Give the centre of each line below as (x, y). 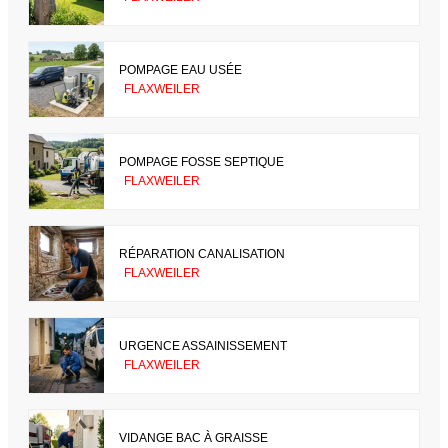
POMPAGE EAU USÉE (180, 69)
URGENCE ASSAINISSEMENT (203, 345)
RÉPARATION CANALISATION (202, 253)
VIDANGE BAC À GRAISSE (193, 437)
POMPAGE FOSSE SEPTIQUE (201, 161)
